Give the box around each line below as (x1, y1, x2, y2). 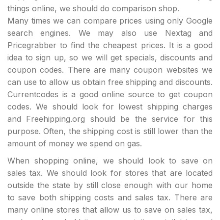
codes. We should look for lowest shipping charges (7, 101, 213, 111)
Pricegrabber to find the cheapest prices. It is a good (7, 40, 213, 50)
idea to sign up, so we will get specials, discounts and (7, 52, 213, 62)
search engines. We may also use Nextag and (7, 27, 213, 38)
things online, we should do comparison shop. (7, 3, 179, 13)
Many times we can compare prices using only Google (7, 15, 213, 26)
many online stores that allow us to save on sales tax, (7, 204, 213, 215)
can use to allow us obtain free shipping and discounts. (7, 77, 213, 87)
